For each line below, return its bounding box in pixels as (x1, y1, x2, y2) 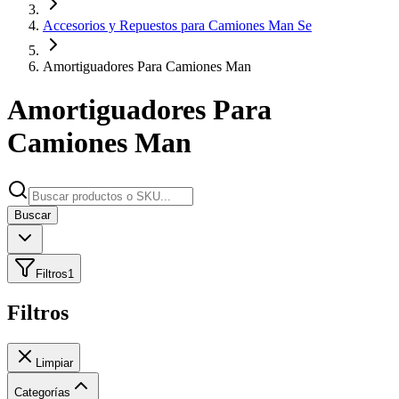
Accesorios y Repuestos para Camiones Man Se (43, 18, 312, 33)
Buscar (14, 208, 51, 222)
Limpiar (36, 355, 73, 370)
